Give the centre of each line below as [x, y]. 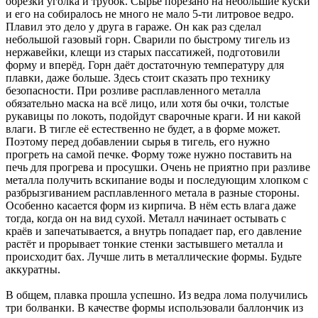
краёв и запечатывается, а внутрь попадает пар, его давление [154, 231]
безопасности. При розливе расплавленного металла [133, 91]
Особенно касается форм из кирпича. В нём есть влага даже [151, 206]
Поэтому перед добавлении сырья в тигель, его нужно [138, 142]
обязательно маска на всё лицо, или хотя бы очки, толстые [147, 104]
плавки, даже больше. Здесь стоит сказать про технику [138, 78]
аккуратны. [33, 270]
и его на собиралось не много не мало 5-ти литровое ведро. [150, 14]
